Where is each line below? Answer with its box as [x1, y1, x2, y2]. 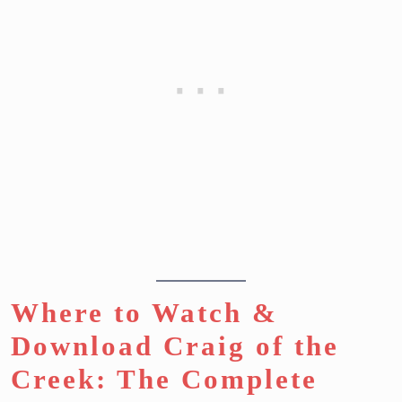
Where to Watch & [11, 296, 278, 328]
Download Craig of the [11, 329, 339, 362]
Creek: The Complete [11, 363, 318, 395]
